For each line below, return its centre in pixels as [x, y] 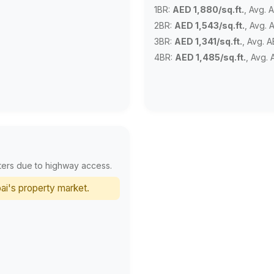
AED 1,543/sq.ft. [209, 25]
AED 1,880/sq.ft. [208, 9]
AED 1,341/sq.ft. [208, 41]
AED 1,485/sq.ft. [210, 57]
